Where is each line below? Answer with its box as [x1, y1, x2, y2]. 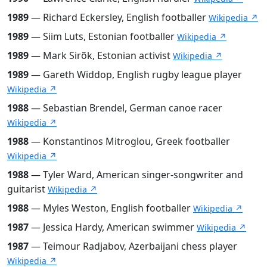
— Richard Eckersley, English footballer [29, 10, 209, 24]
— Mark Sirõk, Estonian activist [29, 48, 173, 62]
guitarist [7, 182, 48, 195]
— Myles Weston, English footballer [29, 201, 193, 215]
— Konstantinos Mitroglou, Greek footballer [29, 134, 230, 148]
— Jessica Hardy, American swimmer [29, 220, 197, 234]
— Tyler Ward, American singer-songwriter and [29, 167, 243, 181]
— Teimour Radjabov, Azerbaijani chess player [29, 239, 237, 253]
